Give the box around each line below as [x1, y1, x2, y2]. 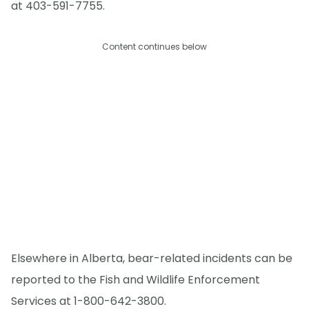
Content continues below [102, 41, 207, 53]
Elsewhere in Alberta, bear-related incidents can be [11, 250, 292, 266]
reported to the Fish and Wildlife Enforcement [11, 271, 260, 288]
